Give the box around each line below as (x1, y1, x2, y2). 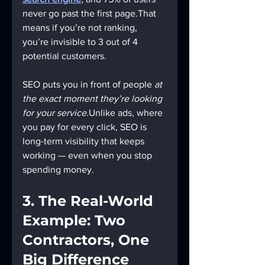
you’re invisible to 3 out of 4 (22, 37, 140, 47)
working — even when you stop (22, 150, 154, 161)
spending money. (22, 164, 94, 175)
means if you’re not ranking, (22, 22, 140, 33)
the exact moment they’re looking (22, 93, 164, 104)
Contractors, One (22, 231, 153, 249)
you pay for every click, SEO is (22, 122, 149, 132)
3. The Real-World (22, 192, 157, 210)
